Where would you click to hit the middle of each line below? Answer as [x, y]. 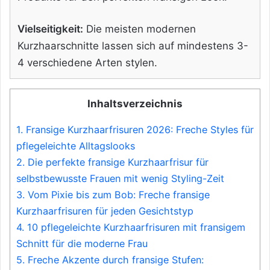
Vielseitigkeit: [50, 29]
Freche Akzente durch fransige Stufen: [114, 259]
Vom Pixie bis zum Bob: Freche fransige [117, 194]
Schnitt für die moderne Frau [82, 243]
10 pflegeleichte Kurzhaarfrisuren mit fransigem [135, 227]
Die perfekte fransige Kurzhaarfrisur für [117, 162]
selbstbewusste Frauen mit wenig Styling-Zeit [120, 178]
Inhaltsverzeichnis [135, 103]
